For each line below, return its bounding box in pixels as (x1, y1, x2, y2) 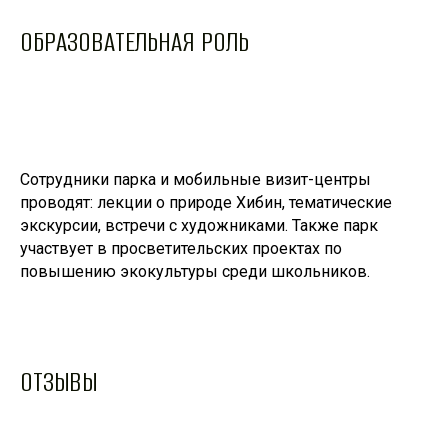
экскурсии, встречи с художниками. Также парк (20, 216, 378, 236)
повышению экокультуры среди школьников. (20, 262, 370, 282)
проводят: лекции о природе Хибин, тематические (20, 193, 392, 213)
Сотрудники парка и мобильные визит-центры (20, 170, 371, 190)
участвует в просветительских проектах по (20, 239, 342, 259)
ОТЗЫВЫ (20, 364, 97, 401)
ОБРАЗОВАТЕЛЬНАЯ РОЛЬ (20, 24, 249, 61)
